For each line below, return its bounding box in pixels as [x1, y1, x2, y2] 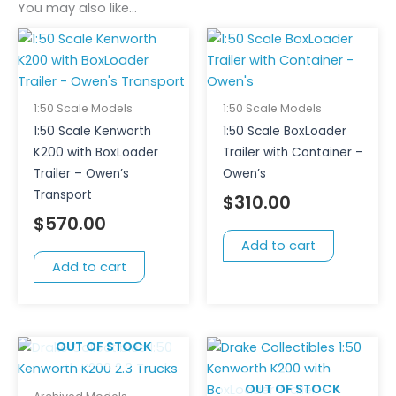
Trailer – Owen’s [33, 165, 129, 183]
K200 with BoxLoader [33, 144, 158, 162]
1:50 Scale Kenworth [33, 123, 151, 141]
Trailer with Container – [222, 144, 363, 162]
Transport [33, 187, 92, 204]
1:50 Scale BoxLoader [222, 123, 346, 141]
